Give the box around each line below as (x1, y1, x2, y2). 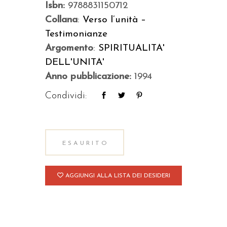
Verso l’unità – (83, 15, 146, 25)
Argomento (45, 44, 93, 53)
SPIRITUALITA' (98, 44, 165, 53)
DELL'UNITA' (45, 58, 104, 67)
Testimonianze (45, 29, 107, 39)
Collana (45, 15, 78, 25)
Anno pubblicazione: (45, 72, 134, 82)
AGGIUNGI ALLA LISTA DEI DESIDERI (65, 173, 170, 179)
